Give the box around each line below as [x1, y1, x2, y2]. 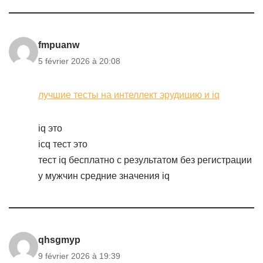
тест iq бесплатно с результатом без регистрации [38, 155, 252, 165]
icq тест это [38, 139, 87, 149]
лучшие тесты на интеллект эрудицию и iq [38, 90, 220, 100]
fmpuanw [38, 40, 79, 50]
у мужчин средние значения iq [38, 171, 170, 181]
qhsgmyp [38, 235, 80, 245]
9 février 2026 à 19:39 [38, 251, 120, 261]
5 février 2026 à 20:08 [38, 56, 120, 66]
